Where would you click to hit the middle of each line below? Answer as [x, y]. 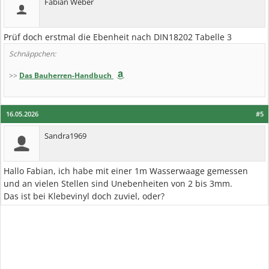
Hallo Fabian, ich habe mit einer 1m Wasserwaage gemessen [126, 171]
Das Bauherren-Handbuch [65, 76]
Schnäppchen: [32, 54]
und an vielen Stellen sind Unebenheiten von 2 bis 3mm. [118, 184]
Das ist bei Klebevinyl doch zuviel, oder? [84, 196]
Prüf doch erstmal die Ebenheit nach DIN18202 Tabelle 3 [118, 37]
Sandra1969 [65, 136]
